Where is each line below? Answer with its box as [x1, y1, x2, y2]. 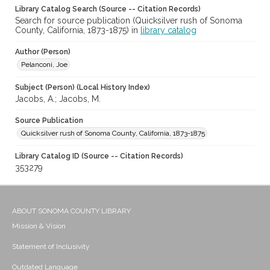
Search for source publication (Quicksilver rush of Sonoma [15, 16, 242, 26]
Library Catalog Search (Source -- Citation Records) [15, 5, 201, 14]
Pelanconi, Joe [21, 60, 67, 69]
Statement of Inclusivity [12, 242, 90, 251]
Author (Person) [15, 48, 71, 57]
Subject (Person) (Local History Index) [15, 83, 150, 92]
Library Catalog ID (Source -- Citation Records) [15, 152, 183, 161]
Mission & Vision [12, 222, 66, 231]
